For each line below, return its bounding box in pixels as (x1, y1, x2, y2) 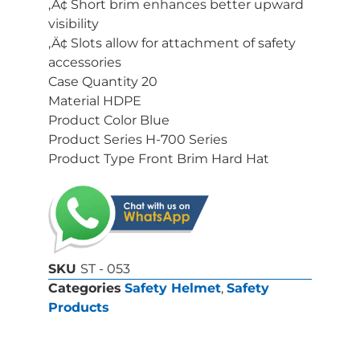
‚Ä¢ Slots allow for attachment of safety (48, 35, 296, 51)
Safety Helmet (125, 280, 221, 297)
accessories (48, 54, 121, 70)
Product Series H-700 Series (48, 131, 227, 147)
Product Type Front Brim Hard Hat (48, 150, 269, 166)
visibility (48, 15, 99, 31)
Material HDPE (48, 92, 141, 108)
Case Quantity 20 (48, 73, 157, 89)
